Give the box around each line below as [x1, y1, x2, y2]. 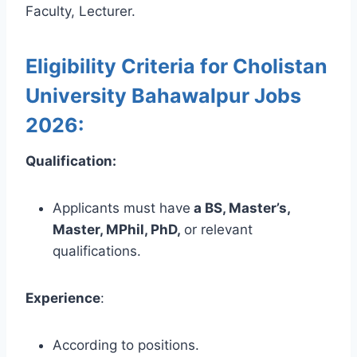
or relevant [184, 221, 253, 237]
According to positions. [53, 336, 199, 353]
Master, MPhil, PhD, [53, 221, 184, 237]
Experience [25, 289, 100, 306]
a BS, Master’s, [190, 199, 290, 216]
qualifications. [53, 242, 141, 259]
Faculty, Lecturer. [25, 2, 135, 19]
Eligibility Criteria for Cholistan [25, 54, 328, 79]
